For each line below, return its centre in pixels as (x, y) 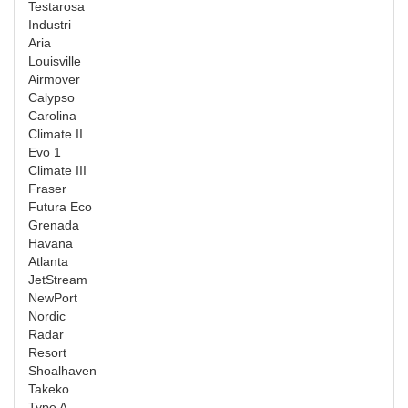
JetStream (58, 279)
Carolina (52, 115)
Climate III (57, 170)
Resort (47, 352)
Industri (50, 24)
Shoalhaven (62, 370)
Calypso (51, 97)
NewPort (53, 297)
